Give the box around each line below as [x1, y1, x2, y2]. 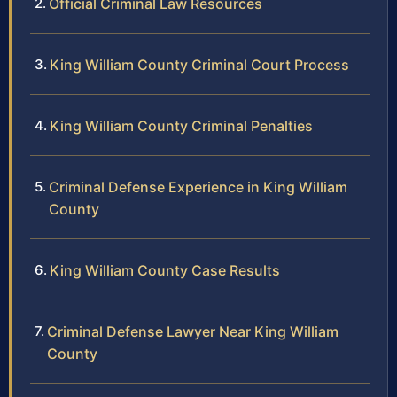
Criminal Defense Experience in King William [49, 178, 347, 197]
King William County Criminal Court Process [50, 56, 349, 74]
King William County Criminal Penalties [50, 117, 313, 136]
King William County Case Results [50, 261, 280, 280]
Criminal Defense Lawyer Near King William [47, 323, 339, 341]
